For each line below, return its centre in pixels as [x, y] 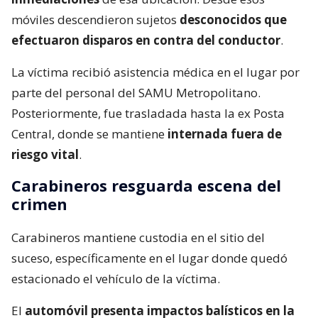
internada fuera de [225, 134]
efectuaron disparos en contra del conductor [146, 40]
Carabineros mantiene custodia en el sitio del [138, 238]
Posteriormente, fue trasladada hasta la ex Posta [148, 114]
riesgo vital [45, 155]
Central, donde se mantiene [89, 134]
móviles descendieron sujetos [95, 20]
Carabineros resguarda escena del [146, 186]
